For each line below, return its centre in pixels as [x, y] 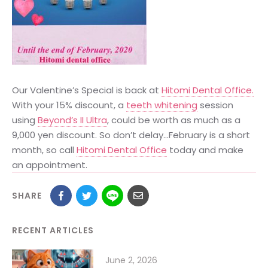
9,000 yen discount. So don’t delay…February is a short [131, 135]
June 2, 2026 [131, 261]
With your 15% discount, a [69, 105]
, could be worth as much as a [174, 120]
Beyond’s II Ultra [72, 120]
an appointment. [50, 165]
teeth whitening [162, 105]
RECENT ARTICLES [53, 231]
